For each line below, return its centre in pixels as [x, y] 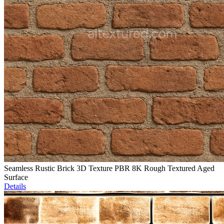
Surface [16, 177]
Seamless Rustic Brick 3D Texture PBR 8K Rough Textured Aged [109, 168]
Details [15, 186]
